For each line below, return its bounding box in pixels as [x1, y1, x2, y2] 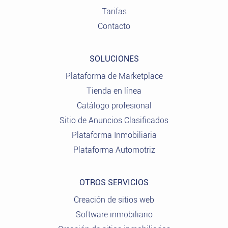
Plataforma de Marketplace [65, 71, 163, 81]
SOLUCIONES [89, 54, 139, 64]
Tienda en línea [87, 86, 141, 96]
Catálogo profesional [76, 101, 152, 111]
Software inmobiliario [75, 210, 153, 220]
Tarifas [101, 7, 127, 17]
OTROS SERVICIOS [79, 178, 149, 188]
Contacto [98, 21, 130, 32]
